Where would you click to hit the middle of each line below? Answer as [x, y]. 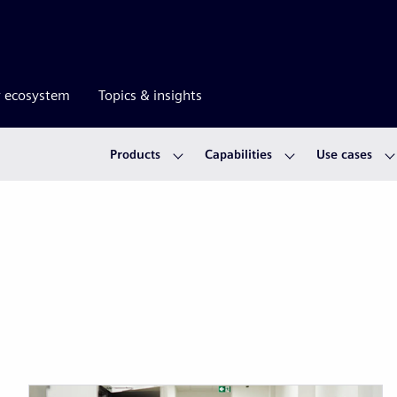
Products [135, 154]
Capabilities [238, 154]
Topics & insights [150, 95]
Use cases [344, 154]
